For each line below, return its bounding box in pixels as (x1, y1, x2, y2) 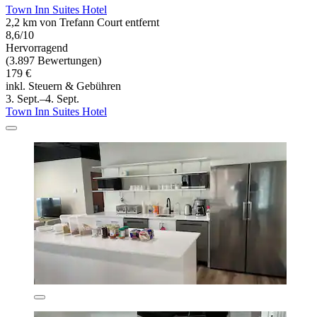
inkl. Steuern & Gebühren (6, 80, 121, 93)
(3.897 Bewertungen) (6, 54, 101, 67)
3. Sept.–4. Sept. (6, 93, 79, 105)
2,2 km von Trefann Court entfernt (6, 16, 159, 29)
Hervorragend (6, 42, 68, 54)
